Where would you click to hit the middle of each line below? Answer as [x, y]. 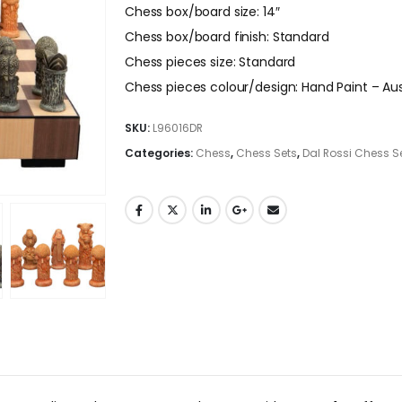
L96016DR [178, 128]
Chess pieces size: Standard [210, 62]
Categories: [160, 153]
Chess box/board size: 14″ [202, 12]
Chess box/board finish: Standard [227, 37]
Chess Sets [267, 153]
